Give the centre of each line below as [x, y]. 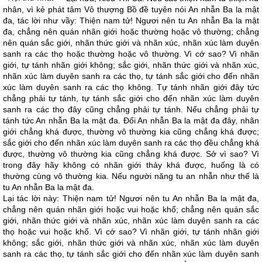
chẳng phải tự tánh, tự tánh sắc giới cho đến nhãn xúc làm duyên [131, 98]
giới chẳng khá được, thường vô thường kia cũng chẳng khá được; [131, 132]
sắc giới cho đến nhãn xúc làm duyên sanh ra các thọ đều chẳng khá [131, 143]
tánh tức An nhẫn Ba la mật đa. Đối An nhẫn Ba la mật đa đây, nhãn [131, 120]
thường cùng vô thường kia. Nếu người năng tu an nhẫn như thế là [131, 176]
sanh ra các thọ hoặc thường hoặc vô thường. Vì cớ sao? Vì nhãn [131, 54]
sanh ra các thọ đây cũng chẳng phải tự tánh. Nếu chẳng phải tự [131, 109]
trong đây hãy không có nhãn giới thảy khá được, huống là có [131, 165]
